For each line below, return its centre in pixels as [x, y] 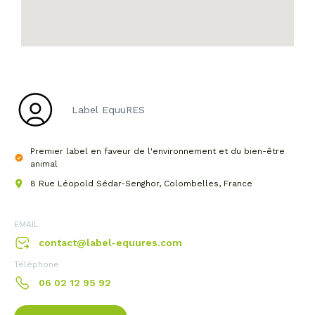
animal [44, 163]
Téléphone [37, 264]
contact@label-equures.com [110, 242]
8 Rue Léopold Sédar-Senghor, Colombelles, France [141, 183]
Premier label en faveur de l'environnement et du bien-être [157, 151]
